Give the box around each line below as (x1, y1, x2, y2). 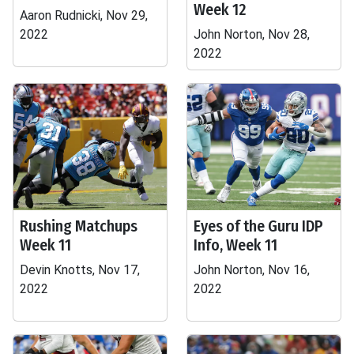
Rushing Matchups (20, 217, 137, 235)
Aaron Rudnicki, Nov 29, (20, 8, 148, 23)
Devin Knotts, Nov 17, (20, 262, 140, 277)
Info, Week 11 (194, 235, 277, 254)
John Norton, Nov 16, (194, 262, 310, 277)
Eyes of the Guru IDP (194, 217, 323, 235)
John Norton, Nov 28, (194, 27, 310, 42)
